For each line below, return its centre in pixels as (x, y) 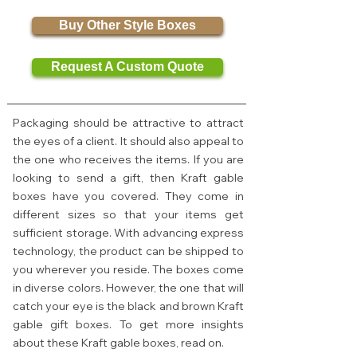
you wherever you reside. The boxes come (128, 269)
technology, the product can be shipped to (128, 251)
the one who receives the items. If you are (128, 159)
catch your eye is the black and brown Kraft (128, 306)
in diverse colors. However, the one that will (128, 287)
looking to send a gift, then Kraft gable (128, 177)
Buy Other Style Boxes (127, 25)
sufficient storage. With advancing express (128, 232)
